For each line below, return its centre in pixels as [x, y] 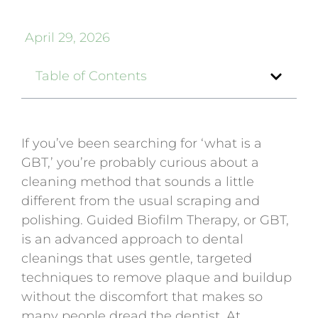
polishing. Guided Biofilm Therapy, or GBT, [155, 220]
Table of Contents [91, 76]
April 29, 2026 [67, 38]
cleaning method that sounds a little [138, 182]
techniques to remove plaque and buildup [157, 278]
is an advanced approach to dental [132, 240]
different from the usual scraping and [141, 201]
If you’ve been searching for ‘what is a [142, 144]
